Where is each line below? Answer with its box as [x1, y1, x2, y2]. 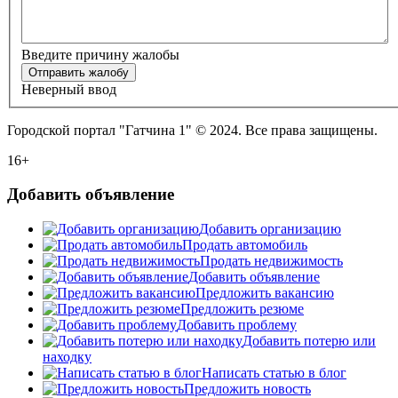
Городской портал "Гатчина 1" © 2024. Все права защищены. [7, 122, 378, 138]
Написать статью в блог [202, 365, 346, 380]
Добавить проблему [177, 317, 297, 332]
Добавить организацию [199, 221, 341, 236]
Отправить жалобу [28, 65, 129, 79]
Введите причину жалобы [21, 46, 179, 62]
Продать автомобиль [182, 237, 307, 252]
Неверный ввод [21, 81, 116, 97]
